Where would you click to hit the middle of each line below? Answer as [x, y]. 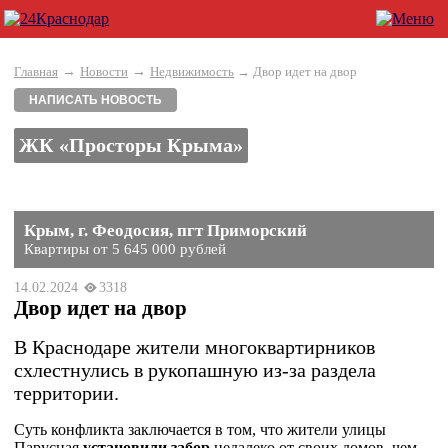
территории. [66, 393]
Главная [36, 71]
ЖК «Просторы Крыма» [131, 145]
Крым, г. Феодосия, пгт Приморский [165, 230]
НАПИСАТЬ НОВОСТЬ [95, 100]
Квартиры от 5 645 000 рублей [125, 249]
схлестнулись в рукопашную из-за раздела [195, 370]
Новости [104, 71]
